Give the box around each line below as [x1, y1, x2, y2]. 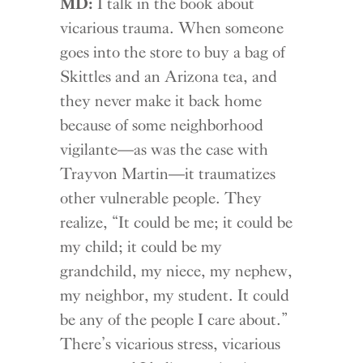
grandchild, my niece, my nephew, [60, 261, 293, 281]
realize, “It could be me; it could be [60, 212, 293, 233]
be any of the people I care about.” [60, 310, 286, 330]
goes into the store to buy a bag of [60, 42, 286, 62]
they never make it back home [60, 91, 263, 111]
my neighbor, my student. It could [60, 285, 290, 305]
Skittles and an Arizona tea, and [60, 66, 278, 87]
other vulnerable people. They [60, 188, 263, 208]
